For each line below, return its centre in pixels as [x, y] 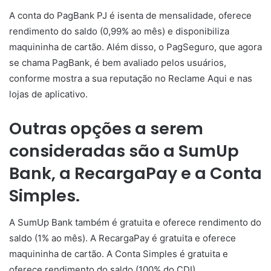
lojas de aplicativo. [48, 94]
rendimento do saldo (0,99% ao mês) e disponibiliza [119, 31]
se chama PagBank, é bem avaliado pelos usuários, [118, 62]
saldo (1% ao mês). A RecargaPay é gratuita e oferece [122, 238]
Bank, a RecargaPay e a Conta [135, 173]
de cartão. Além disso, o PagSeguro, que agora [162, 47]
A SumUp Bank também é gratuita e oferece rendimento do [135, 223]
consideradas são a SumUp [124, 151]
